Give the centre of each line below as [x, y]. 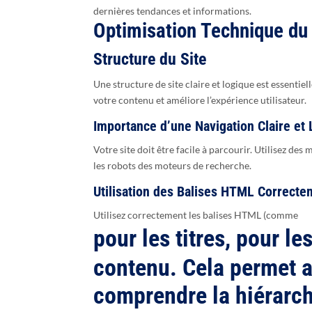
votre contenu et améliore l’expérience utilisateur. [200, 100]
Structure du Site [150, 60]
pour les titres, [165, 239]
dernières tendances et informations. [173, 11]
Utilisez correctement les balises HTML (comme [196, 215]
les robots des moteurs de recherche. [173, 166]
